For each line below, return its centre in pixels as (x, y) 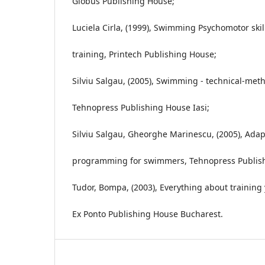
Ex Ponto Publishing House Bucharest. (148, 214)
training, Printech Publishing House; (144, 54)
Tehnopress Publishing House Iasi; (141, 107)
